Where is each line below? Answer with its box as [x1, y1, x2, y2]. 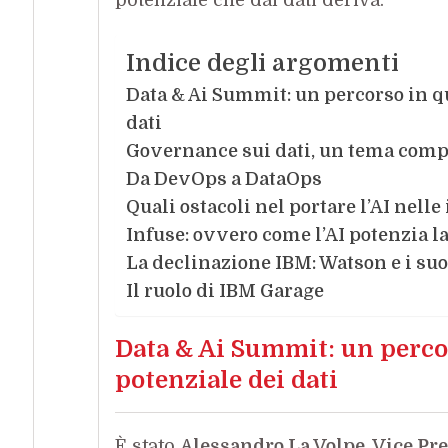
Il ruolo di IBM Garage [125, 280, 324, 301]
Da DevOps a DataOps [125, 168, 322, 189]
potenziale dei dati [114, 365, 338, 394]
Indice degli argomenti [125, 48, 399, 77]
